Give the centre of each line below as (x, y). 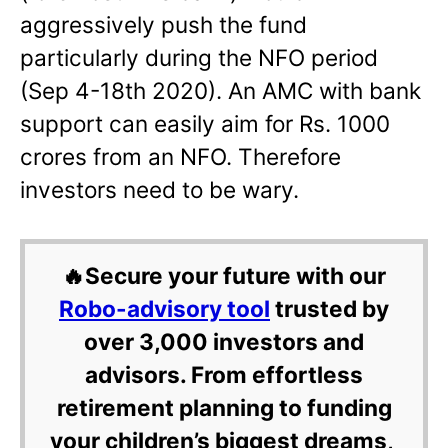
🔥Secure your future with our (224, 276)
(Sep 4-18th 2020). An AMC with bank (220, 90)
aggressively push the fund (163, 24)
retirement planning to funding (224, 408)
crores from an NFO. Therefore (180, 156)
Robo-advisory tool (164, 309)
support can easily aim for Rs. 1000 (205, 123)
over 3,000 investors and (224, 342)
